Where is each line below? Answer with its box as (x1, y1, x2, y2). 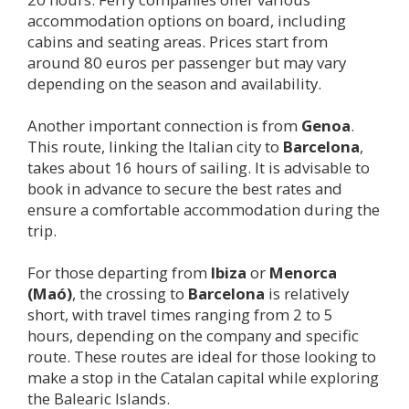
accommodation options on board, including (27, 10, 346, 32)
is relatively (265, 283, 349, 305)
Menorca (269, 262, 337, 284)
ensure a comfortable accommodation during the (27, 199, 380, 221)
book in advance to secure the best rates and (27, 178, 342, 200)
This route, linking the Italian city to (27, 136, 283, 158)
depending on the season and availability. (27, 73, 321, 95)
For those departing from (27, 262, 211, 284)
